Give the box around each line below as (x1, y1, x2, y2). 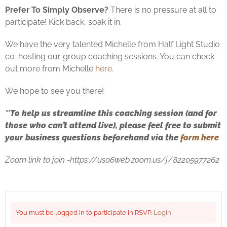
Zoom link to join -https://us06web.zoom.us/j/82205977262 (5, 155, 219, 165)
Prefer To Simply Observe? (5, 5, 110, 15)
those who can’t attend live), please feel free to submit (5, 120, 221, 130)
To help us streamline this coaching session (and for (10, 108, 217, 118)
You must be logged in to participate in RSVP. (16, 208, 154, 216)
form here (180, 132, 219, 142)
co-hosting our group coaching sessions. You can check (5, 51, 214, 61)
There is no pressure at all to (110, 5, 216, 15)
